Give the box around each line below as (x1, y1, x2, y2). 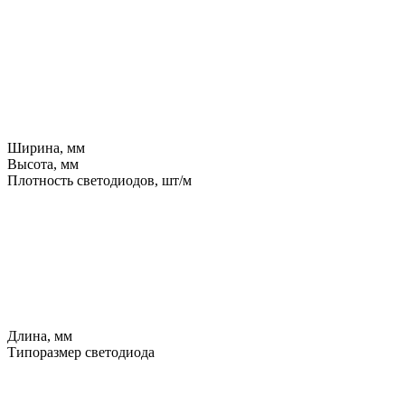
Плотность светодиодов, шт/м (7, 172, 192, 188)
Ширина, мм (7, 139, 85, 155)
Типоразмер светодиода (7, 344, 155, 360)
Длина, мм (7, 327, 72, 344)
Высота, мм (7, 155, 79, 172)
